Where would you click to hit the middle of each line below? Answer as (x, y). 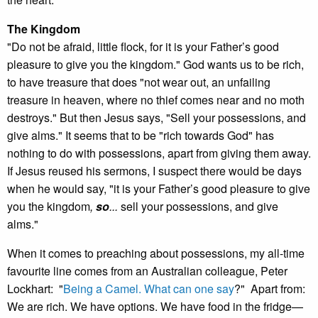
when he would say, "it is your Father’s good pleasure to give (159, 188)
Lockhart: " (35, 289)
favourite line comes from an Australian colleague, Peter (147, 271)
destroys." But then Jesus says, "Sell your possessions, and (157, 117)
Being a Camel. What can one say (149, 289)
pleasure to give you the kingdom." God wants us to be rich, (155, 64)
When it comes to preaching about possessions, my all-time (156, 253)
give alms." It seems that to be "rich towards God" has (141, 135)
